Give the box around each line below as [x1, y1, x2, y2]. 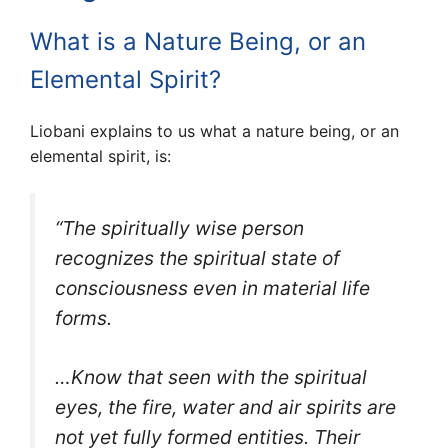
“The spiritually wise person [55, 216, 304, 241]
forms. [55, 306, 112, 331]
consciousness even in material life [55, 276, 370, 301]
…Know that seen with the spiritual [55, 364, 367, 389]
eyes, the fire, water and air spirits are [55, 394, 396, 419]
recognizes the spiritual [55, 246, 271, 271]
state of [271, 246, 340, 271]
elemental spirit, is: [30, 146, 171, 167]
